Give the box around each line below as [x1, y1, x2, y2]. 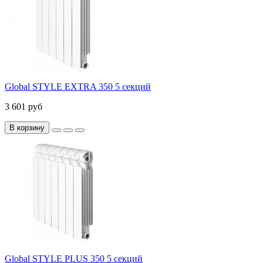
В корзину [9, 123, 45, 132]
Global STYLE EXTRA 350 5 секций [5, 81, 151, 92]
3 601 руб [5, 101, 42, 112]
